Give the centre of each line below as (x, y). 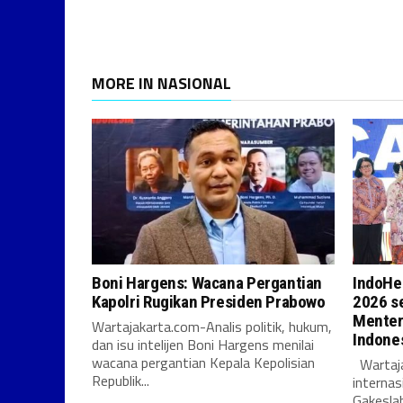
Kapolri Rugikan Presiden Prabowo (209, 302)
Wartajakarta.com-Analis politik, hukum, (212, 327)
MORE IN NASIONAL (161, 83)
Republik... (121, 381)
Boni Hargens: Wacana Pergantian (207, 283)
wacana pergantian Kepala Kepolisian (203, 363)
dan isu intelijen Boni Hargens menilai (203, 345)
